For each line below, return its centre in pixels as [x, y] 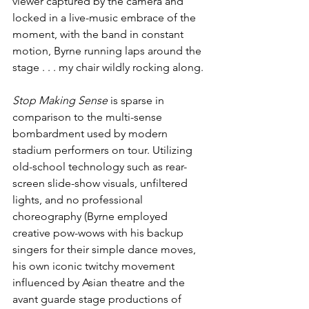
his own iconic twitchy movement [95, 266]
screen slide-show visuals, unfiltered [101, 183]
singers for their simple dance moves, [106, 250]
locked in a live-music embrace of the [106, 18]
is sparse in [137, 101]
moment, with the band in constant [99, 34]
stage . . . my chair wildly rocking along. [108, 68]
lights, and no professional [79, 200]
